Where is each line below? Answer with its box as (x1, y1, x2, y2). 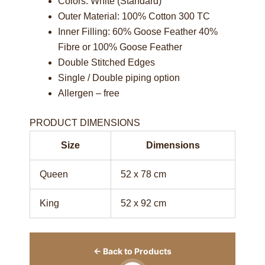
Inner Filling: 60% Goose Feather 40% (58, 26, 218, 37)
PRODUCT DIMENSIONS (30, 117, 140, 128)
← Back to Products (93, 245, 172, 256)
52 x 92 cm (121, 198, 166, 208)
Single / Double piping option (58, 72, 180, 83)
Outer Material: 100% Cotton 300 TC (58, 11, 210, 21)
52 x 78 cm (121, 169, 166, 179)
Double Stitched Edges (58, 57, 155, 67)
